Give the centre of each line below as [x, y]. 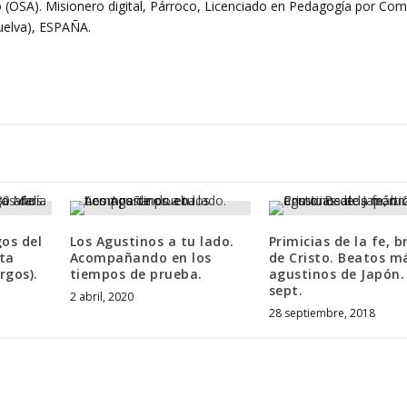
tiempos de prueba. [136, 273]
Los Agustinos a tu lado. [152, 241]
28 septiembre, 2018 [322, 313]
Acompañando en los [140, 257]
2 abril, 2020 [101, 296]
